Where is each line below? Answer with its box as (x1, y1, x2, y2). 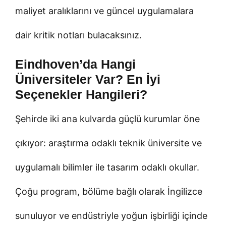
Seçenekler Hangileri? (15, 87, 147, 101)
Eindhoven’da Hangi (15, 56, 136, 71)
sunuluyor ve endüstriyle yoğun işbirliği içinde (15, 210, 207, 221)
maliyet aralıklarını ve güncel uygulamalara (15, 5, 194, 16)
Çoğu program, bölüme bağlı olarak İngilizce (15, 186, 202, 197)
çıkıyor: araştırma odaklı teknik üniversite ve (15, 137, 202, 148)
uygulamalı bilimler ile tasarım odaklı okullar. (15, 161, 199, 173)
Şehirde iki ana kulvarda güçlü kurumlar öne (15, 113, 200, 124)
